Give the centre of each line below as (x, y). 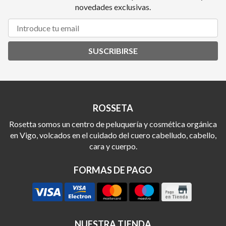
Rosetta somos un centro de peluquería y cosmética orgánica (113, 124)
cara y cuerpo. (113, 146)
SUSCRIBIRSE (113, 50)
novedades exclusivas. (113, 7)
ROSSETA (113, 108)
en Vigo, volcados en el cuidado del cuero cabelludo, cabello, (113, 135)
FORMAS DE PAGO (113, 170)
